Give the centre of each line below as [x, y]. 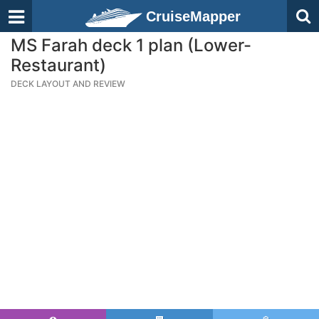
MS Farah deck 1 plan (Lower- [131, 45]
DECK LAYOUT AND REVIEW [68, 84]
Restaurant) [58, 65]
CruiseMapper [193, 16]
